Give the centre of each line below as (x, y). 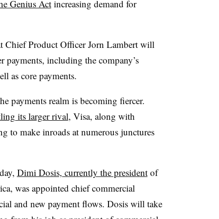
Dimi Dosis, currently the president (82, 172)
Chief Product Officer (45, 44)
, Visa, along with (101, 116)
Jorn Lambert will (121, 44)
